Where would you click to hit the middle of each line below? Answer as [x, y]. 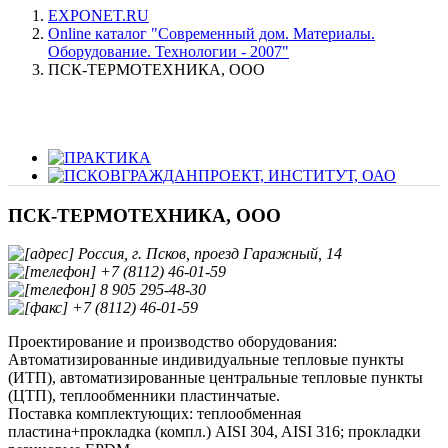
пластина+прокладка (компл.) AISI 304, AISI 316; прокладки [214, 432]
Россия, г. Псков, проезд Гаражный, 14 [208, 254]
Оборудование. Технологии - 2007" [168, 51]
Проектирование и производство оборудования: [172, 342]
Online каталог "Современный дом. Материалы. [211, 33]
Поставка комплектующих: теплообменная [154, 414]
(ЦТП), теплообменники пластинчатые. [144, 396]
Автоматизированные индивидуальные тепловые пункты [206, 360]
